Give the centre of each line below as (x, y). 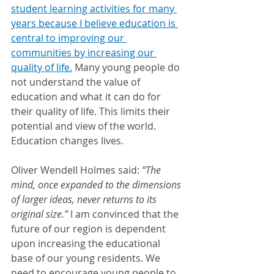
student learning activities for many (94, 9)
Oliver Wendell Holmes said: (76, 170)
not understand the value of (77, 82)
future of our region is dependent (90, 229)
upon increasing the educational (87, 243)
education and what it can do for (87, 97)
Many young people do (127, 67)
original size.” (41, 214)
